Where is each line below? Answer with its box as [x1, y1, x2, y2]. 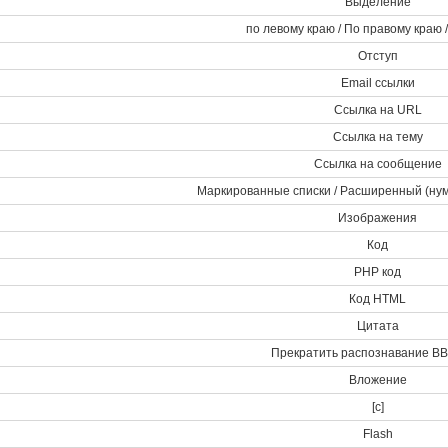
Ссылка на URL [333, 103, 422, 117]
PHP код [354, 265, 401, 279]
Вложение [348, 373, 407, 387]
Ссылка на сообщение [313, 157, 442, 171]
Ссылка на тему [332, 130, 423, 144]
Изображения [338, 211, 417, 225]
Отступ [357, 49, 398, 63]
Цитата [356, 319, 399, 333]
